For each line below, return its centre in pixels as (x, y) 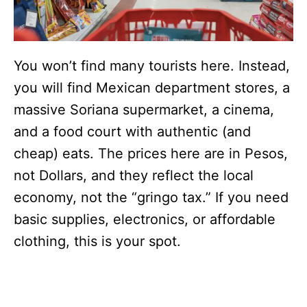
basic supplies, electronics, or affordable (145, 220)
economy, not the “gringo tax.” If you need (151, 198)
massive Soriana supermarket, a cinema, (144, 110)
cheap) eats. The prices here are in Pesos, (151, 154)
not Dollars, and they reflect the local (134, 176)
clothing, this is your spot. (97, 242)
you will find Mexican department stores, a (152, 88)
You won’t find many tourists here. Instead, (152, 66)
